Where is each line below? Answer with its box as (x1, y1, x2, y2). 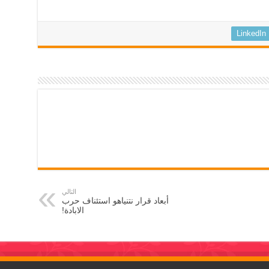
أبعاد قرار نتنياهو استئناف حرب (61, 196, 169, 206)
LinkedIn (236, 29, 266, 38)
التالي (61, 188, 76, 196)
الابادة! (61, 205, 84, 216)
